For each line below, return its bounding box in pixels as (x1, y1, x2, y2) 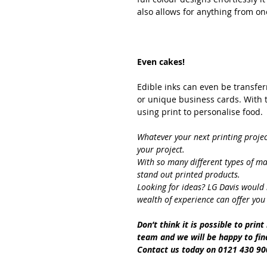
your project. (137, 144, 185, 155)
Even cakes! (137, 56, 185, 67)
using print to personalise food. (137, 106, 263, 117)
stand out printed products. (137, 169, 240, 180)
